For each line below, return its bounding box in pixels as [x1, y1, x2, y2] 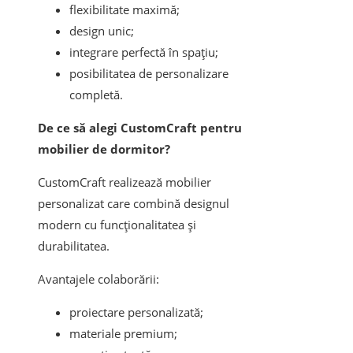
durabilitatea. [38, 238, 110, 255]
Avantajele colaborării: [38, 271, 159, 288]
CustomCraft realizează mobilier [38, 174, 211, 191]
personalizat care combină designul [38, 195, 229, 212]
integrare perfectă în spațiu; [69, 44, 218, 61]
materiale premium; [69, 325, 177, 342]
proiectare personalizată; [69, 304, 203, 321]
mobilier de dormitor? [38, 141, 170, 158]
